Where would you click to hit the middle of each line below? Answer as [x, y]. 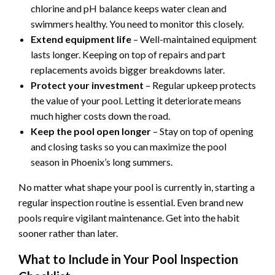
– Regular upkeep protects [200, 85]
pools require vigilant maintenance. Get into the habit [129, 218]
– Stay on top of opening [202, 131]
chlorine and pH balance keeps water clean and [129, 9]
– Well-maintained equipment [194, 39]
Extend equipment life [81, 39]
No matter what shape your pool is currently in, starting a [137, 187]
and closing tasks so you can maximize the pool [129, 147]
